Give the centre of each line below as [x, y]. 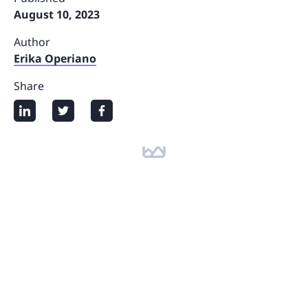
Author [32, 42]
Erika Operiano [55, 58]
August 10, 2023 [57, 14]
